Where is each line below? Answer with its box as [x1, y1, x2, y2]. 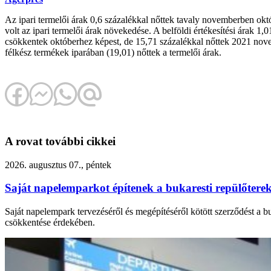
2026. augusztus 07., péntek [5, 159, 111, 170]
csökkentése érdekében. [5, 217, 95, 228]
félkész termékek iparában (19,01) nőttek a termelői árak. [5, 47, 221, 58]
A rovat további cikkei [5, 134, 116, 148]
